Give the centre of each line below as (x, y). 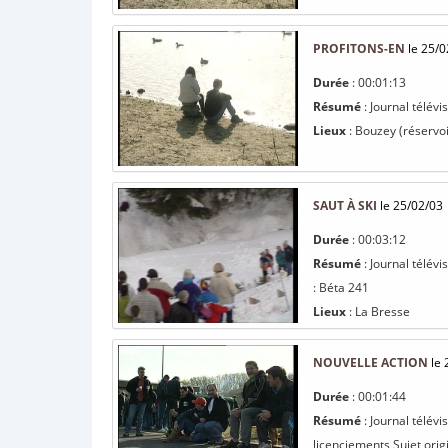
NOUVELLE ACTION (370, 362)
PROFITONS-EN (359, 48)
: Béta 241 (341, 287)
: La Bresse (378, 311)
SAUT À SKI (345, 205)
